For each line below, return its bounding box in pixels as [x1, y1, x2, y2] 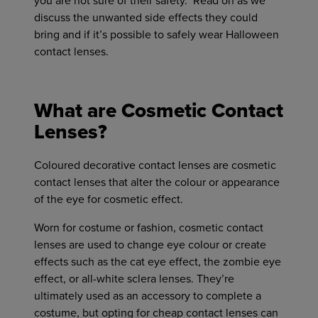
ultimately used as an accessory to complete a [34, 289, 261, 303]
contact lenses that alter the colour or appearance [34, 175, 280, 190]
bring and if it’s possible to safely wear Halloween [34, 28, 279, 42]
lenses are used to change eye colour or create [34, 238, 266, 252]
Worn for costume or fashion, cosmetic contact [34, 221, 263, 235]
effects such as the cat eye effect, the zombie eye [34, 255, 281, 269]
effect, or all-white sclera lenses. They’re [34, 272, 234, 286]
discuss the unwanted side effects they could [34, 11, 258, 25]
